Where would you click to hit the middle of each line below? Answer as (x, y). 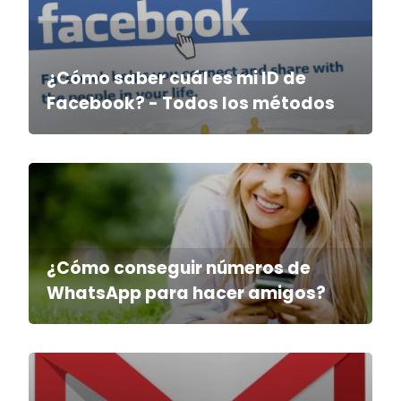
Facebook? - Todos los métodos (191, 104)
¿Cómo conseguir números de (179, 269)
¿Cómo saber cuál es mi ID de (176, 79)
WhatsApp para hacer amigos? (186, 294)
